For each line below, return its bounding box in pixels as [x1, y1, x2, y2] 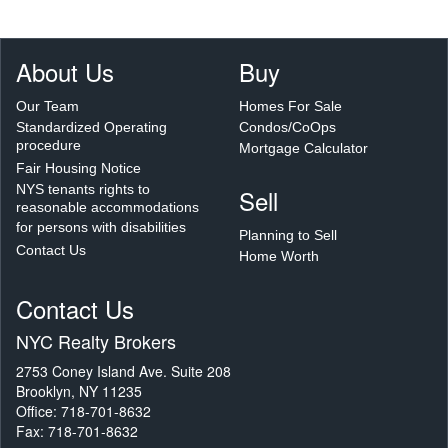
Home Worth [239, 247, 319, 264]
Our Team [16, 97, 79, 114]
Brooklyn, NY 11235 [16, 380, 142, 401]
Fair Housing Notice [16, 159, 141, 176]
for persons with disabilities [16, 218, 186, 239]
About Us [16, 53, 114, 89]
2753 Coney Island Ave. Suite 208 [16, 360, 231, 381]
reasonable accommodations [16, 198, 199, 219]
